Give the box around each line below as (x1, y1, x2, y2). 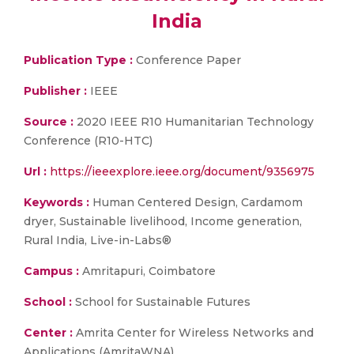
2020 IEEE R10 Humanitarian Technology (73, 115, 314, 129)
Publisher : (24, 84, 90, 98)
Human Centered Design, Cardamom (89, 195, 303, 209)
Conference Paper (133, 53, 241, 67)
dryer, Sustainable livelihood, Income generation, (24, 214, 302, 228)
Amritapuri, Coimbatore (79, 264, 216, 278)
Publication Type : (24, 53, 133, 67)
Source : (24, 115, 73, 129)
